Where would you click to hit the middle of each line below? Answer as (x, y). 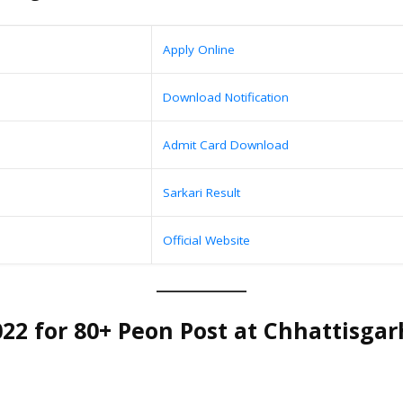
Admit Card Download (226, 145)
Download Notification (226, 98)
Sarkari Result (201, 193)
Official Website (206, 241)
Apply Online (199, 50)
